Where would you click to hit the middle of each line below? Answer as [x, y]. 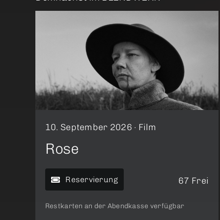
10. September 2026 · [92, 127]
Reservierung [92, 180]
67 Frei [194, 181]
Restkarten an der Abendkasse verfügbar [115, 206]
